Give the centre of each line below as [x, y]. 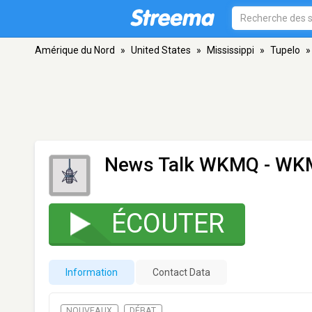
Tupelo [285, 50]
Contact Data [181, 272]
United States [161, 50]
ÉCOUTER [168, 224]
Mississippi [231, 50]
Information [92, 272]
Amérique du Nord [75, 50]
